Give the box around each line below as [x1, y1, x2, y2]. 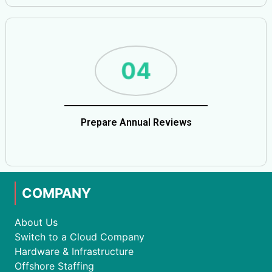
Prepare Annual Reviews [80, 116, 192, 128]
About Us [15, 216, 58, 228]
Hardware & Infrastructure [15, 245, 134, 257]
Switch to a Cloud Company [15, 230, 144, 243]
